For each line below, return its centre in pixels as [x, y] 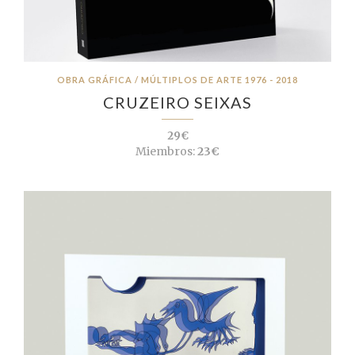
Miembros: [165, 152]
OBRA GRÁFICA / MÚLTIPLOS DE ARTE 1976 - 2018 [177, 80]
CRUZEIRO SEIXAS [177, 103]
